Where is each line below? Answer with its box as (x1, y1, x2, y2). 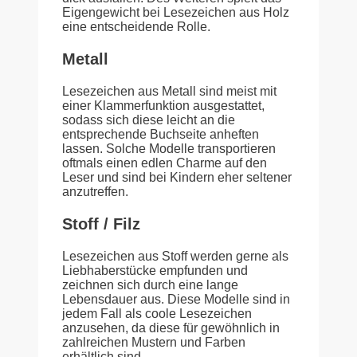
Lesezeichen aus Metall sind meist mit (62, 84, 277, 99)
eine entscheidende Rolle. (62, 20, 210, 34)
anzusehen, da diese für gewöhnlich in (62, 321, 280, 335)
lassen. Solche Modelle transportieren (62, 142, 276, 156)
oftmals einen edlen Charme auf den (62, 156, 267, 171)
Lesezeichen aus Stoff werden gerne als (62, 249, 288, 264)
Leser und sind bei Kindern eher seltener (62, 171, 292, 185)
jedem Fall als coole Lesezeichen (62, 307, 252, 321)
